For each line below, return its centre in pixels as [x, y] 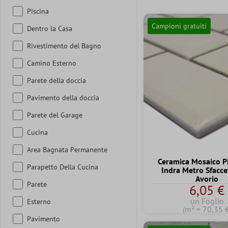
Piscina [38, 11]
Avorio [207, 178]
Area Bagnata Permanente [67, 149]
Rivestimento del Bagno [64, 46]
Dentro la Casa [50, 28]
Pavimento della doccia [63, 97]
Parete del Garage [55, 115]
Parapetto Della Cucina [63, 167]
